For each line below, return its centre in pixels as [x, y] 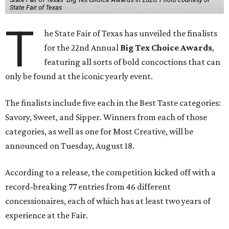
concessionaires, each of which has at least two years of [108, 201]
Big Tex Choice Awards [166, 48]
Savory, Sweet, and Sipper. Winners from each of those [106, 117]
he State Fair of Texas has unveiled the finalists [131, 33]
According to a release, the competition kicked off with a [110, 172]
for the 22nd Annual [82, 48]
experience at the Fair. [47, 215]
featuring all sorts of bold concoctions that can [132, 62]
